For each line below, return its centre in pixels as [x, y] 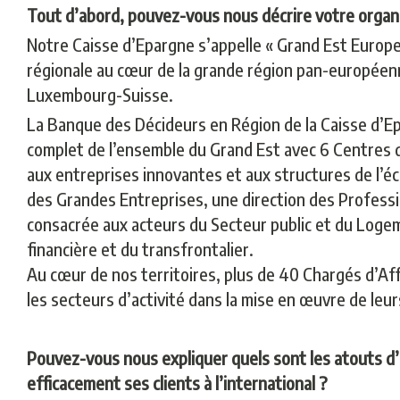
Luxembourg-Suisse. [100, 94]
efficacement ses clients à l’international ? [177, 383]
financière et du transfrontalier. [140, 249]
